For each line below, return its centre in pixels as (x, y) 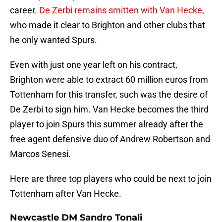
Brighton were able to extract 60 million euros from (109, 80)
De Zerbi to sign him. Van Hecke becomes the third (109, 110)
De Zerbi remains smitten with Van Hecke (121, 10)
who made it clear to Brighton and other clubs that (108, 25)
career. (25, 10)
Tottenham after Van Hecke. (66, 194)
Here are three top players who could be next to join (111, 179)
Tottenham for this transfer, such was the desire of (109, 95)
